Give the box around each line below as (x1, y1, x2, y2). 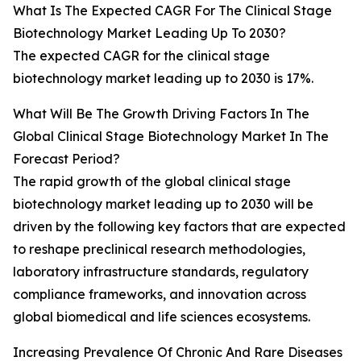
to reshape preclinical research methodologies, (13, 241, 305, 258)
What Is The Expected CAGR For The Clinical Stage (13, 2, 332, 19)
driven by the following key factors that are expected (13, 218, 346, 235)
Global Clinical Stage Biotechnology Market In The (13, 128, 329, 145)
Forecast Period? (13, 151, 120, 168)
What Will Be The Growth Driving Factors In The (13, 106, 309, 122)
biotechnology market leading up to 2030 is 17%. (13, 70, 313, 87)
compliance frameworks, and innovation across (13, 286, 306, 303)
